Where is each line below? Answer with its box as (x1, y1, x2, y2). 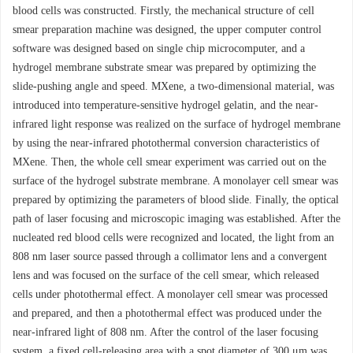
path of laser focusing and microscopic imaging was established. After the (13, 213, 340, 225)
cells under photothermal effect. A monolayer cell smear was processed (13, 288, 328, 300)
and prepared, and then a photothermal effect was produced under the (13, 307, 321, 319)
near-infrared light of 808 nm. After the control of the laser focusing (13, 326, 318, 338)
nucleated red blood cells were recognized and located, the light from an (13, 232, 334, 243)
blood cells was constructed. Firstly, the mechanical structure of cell (13, 5, 314, 17)
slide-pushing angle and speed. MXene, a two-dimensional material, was (13, 80, 334, 92)
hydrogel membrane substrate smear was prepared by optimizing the (13, 61, 316, 73)
